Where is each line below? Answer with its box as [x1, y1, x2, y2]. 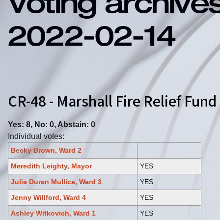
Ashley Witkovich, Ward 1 [11, 209, 96, 217]
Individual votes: [8, 132, 64, 140]
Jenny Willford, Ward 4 [11, 193, 86, 201]
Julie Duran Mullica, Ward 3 [11, 177, 102, 186]
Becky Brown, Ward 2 [11, 146, 82, 154]
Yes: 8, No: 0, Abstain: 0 [8, 120, 95, 129]
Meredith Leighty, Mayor [11, 162, 92, 170]
